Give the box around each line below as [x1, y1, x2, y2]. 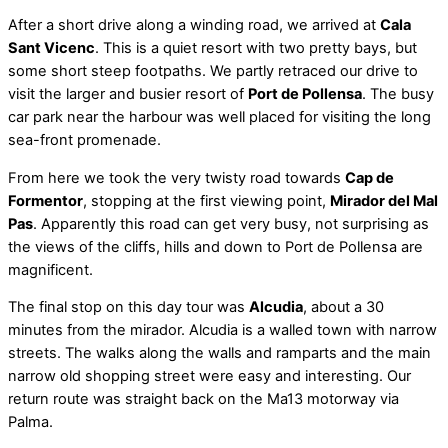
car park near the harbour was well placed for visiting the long [8, 108, 431, 127]
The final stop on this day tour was [8, 298, 249, 317]
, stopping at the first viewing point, [83, 191, 330, 210]
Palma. [8, 413, 53, 432]
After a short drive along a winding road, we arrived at [8, 16, 380, 35]
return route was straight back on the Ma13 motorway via [8, 390, 399, 409]
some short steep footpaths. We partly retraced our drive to [8, 62, 418, 81]
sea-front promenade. [8, 131, 161, 150]
